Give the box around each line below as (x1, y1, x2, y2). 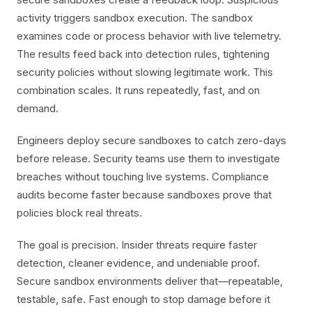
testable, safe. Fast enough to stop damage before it (17, 292, 270, 306)
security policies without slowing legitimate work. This (17, 65, 273, 79)
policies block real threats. (17, 206, 142, 219)
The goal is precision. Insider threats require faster (17, 238, 257, 251)
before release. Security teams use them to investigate (17, 152, 280, 165)
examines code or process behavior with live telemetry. (17, 29, 281, 42)
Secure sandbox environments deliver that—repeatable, (17, 274, 283, 288)
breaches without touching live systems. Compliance (17, 170, 269, 183)
